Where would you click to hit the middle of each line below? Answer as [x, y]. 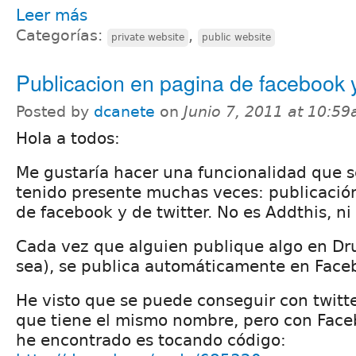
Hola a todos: [68, 138]
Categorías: [62, 35]
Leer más [52, 15]
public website [236, 37]
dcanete [124, 111]
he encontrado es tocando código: [151, 340]
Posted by [55, 111]
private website [148, 37]
